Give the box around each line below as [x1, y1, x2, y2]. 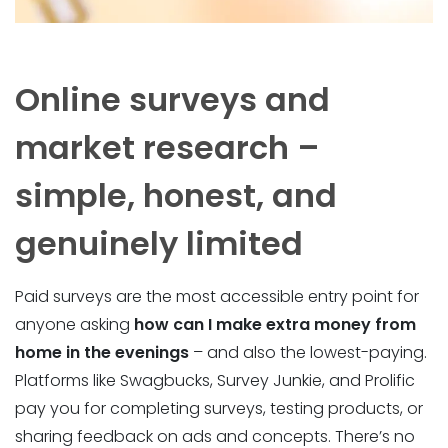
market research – [15, 124, 320, 170]
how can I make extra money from [134, 312, 416, 336]
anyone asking [15, 312, 134, 336]
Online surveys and [15, 76, 330, 122]
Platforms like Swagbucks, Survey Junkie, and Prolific [15, 368, 415, 392]
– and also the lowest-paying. [189, 340, 427, 364]
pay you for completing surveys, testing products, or [15, 396, 423, 420]
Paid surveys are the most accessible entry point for [15, 284, 419, 308]
